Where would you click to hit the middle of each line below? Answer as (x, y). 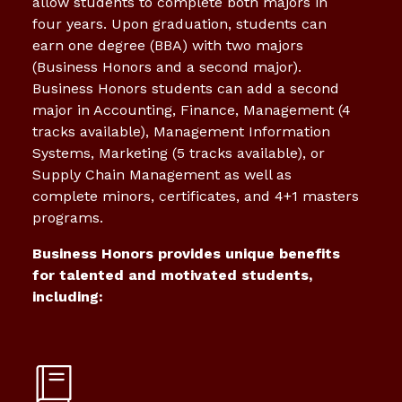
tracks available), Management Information (181, 131)
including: (68, 296)
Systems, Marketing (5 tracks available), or (179, 153)
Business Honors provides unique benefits (186, 253)
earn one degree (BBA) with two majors (168, 45)
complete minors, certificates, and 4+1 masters (196, 196)
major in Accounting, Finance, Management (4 (192, 109)
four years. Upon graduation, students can (179, 23)
